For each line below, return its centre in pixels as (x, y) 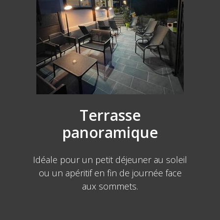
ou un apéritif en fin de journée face (110, 173)
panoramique (110, 132)
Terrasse (110, 115)
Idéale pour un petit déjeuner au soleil (110, 160)
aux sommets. (110, 186)
